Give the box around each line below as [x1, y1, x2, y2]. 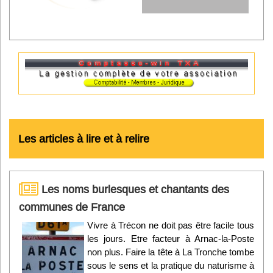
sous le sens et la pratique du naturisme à [87, 260, 254, 271]
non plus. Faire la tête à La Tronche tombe [87, 247, 254, 258]
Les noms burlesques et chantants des [38, 183, 229, 196]
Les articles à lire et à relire [18, 132, 149, 146]
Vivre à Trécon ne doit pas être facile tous [87, 220, 254, 231]
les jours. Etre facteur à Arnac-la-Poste [87, 233, 254, 244]
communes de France [19, 200, 125, 214]
